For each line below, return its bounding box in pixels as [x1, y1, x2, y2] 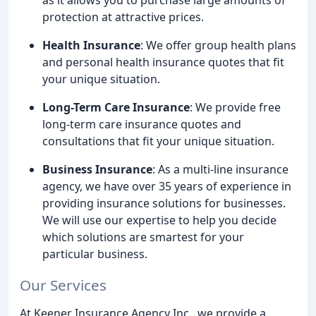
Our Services [20, 275, 107, 296]
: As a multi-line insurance [152, 161, 288, 177]
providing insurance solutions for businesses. [42, 195, 286, 211]
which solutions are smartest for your [42, 229, 244, 245]
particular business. [42, 245, 147, 262]
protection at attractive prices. [42, 8, 204, 25]
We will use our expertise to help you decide [42, 212, 276, 228]
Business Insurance [42, 161, 152, 177]
